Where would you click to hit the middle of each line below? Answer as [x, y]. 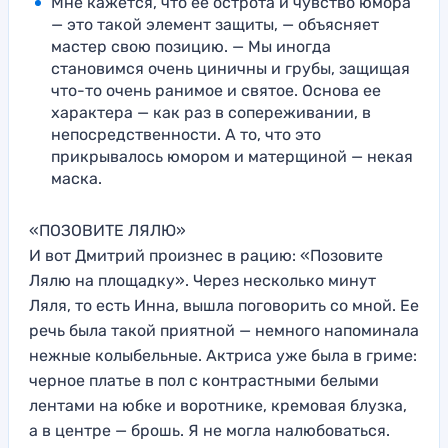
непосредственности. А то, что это [186, 135]
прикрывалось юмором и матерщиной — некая [232, 157]
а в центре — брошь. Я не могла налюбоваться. [209, 431]
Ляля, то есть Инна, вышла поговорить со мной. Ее [224, 306]
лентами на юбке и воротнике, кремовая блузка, [218, 406]
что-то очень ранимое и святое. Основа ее [216, 91]
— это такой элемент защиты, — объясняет [215, 25]
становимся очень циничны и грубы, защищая [230, 69]
